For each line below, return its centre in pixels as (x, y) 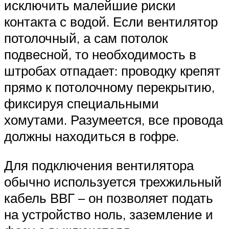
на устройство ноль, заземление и (109, 214)
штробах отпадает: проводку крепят (112, 70)
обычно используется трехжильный (113, 182)
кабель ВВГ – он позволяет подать (109, 198)
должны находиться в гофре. (91, 136)
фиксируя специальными (82, 103)
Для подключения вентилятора (99, 165)
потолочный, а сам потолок (86, 38)
